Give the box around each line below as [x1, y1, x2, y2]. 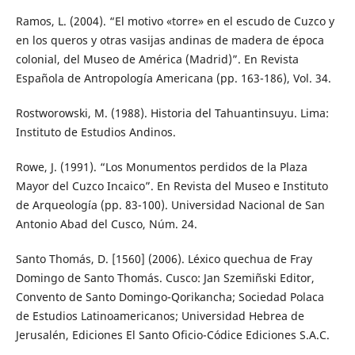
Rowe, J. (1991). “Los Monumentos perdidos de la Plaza [15, 158, 307, 174]
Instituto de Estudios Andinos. [15, 124, 176, 139]
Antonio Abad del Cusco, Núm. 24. [15, 216, 197, 231]
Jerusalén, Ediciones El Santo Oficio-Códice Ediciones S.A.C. [15, 326, 330, 342]
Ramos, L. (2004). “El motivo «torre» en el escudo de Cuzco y [15, 13, 334, 29]
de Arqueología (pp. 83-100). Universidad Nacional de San [15, 197, 325, 212]
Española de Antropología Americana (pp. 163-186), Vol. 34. [15, 70, 331, 86]
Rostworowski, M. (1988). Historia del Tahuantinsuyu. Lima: [15, 105, 329, 120]
